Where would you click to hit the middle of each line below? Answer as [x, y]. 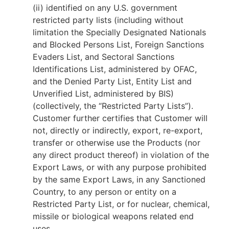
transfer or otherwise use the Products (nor [117, 143]
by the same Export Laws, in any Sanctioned [119, 179]
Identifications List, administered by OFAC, [115, 69]
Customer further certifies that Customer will [120, 118]
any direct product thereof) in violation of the [121, 155]
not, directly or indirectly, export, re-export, [118, 130]
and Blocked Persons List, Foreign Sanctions [118, 44]
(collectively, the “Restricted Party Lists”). [113, 106]
